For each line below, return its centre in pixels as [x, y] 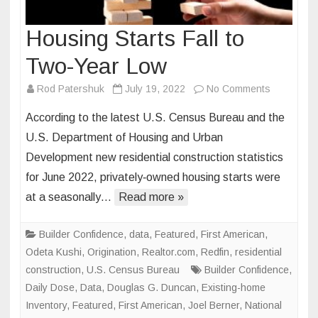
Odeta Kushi [54, 252]
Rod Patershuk [71, 88]
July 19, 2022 [155, 88]
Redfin [215, 252]
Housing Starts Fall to [135, 38]
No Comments [238, 88]
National [263, 305]
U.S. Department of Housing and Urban [124, 137]
